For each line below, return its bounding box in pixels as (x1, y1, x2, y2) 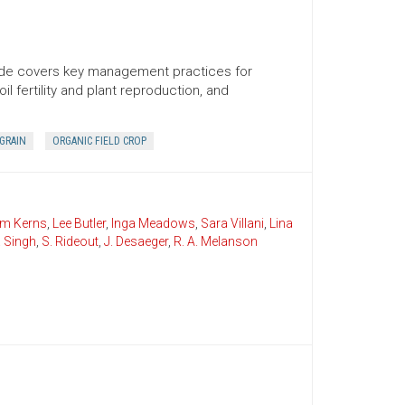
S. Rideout (41, 234, 99, 249)
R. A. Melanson (173, 234, 258, 249)
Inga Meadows (110, 216, 195, 231)
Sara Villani (200, 216, 264, 231)
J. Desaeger (103, 234, 168, 249)
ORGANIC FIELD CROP (52, 135, 146, 147)
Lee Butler (52, 216, 106, 231)
